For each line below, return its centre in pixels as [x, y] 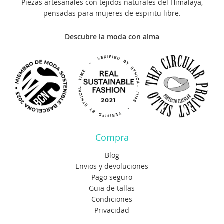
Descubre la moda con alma [112, 37]
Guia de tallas [112, 188]
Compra [112, 137]
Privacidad [112, 210]
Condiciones [112, 199]
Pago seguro [112, 177]
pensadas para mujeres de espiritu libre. [112, 13]
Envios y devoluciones [112, 166]
